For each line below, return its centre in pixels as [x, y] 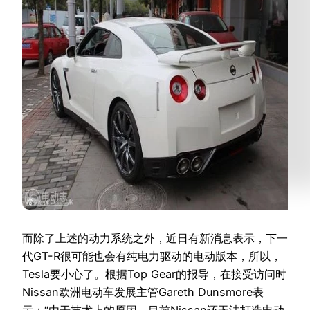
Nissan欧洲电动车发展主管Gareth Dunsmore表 [143, 292]
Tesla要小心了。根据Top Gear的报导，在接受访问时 [154, 274]
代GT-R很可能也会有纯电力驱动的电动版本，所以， [152, 256]
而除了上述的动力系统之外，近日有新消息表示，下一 [155, 238]
